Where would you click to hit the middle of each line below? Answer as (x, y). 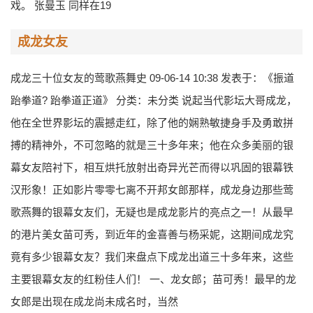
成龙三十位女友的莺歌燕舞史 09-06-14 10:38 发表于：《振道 (152, 78)
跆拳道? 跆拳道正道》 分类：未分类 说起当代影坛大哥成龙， (154, 100)
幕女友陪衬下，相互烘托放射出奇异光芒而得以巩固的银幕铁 (152, 167)
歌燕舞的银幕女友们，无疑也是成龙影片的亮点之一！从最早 (152, 212)
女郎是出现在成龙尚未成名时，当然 (94, 301)
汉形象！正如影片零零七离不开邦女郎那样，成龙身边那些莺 (152, 190)
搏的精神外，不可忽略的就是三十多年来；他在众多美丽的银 (152, 145)
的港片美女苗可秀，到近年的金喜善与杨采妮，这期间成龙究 (152, 234)
